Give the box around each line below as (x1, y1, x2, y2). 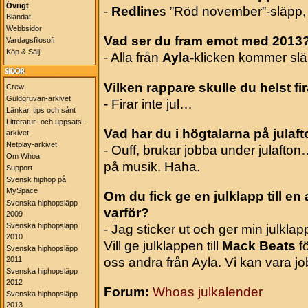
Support (6, 164, 32, 173)
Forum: (104, 285, 149, 300)
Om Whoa (6, 152, 40, 161)
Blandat (6, 12, 31, 21)
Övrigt (6, 1, 29, 10)
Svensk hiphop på (6, 175, 66, 184)
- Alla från (104, 50, 162, 65)
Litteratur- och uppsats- (6, 118, 85, 126)
